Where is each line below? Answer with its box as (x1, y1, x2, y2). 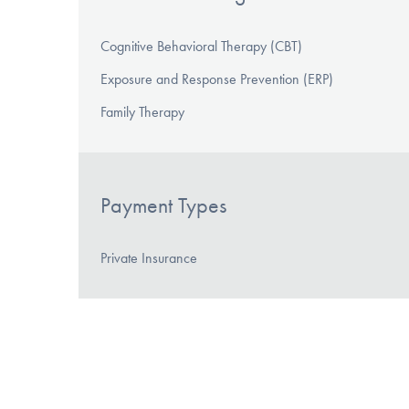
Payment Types (100, 192, 226, 218)
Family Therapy (100, 102, 184, 121)
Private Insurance (100, 249, 197, 267)
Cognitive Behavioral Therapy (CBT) (100, 37, 302, 55)
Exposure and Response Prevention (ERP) (100, 69, 333, 88)
